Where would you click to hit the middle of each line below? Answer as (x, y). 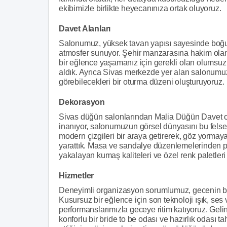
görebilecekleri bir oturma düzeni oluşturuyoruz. (142, 82)
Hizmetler (77, 176)
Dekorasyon (82, 102)
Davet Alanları (85, 29)
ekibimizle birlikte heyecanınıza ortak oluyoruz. (140, 8)
